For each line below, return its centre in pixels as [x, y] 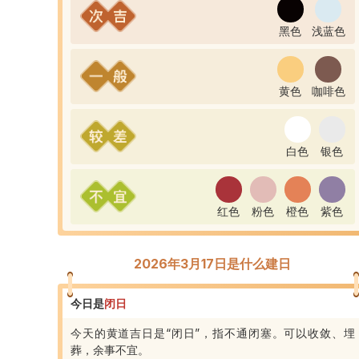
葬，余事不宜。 [110, 349]
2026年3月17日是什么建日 [213, 263]
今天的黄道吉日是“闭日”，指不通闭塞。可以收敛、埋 [213, 333]
